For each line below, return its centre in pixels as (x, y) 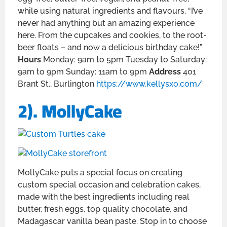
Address (166, 72)
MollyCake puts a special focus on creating (100, 173)
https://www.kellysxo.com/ (149, 84)
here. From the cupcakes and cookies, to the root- (112, 35)
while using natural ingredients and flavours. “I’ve (110, 11)
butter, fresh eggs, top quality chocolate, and (103, 209)
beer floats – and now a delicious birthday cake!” (110, 48)
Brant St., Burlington (57, 84)
